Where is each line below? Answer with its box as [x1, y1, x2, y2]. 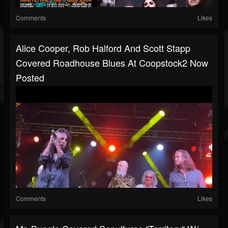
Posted [16, 71, 44, 84]
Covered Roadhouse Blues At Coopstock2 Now [16, 56, 208, 70]
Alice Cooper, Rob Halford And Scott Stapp [16, 41, 190, 55]
